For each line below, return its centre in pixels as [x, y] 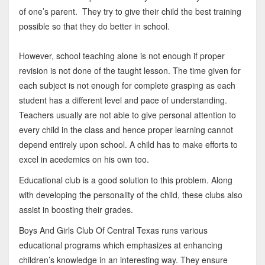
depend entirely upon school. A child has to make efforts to [128, 145]
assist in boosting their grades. [76, 210]
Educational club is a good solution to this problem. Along [125, 180]
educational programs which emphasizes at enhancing [120, 245]
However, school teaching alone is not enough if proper [122, 56]
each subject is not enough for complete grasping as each [127, 85]
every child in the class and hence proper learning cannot [126, 130]
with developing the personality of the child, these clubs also [130, 195]
